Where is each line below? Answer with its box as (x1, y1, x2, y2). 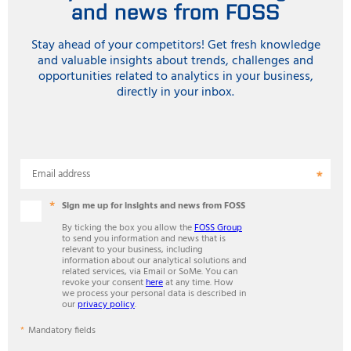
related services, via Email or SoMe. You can (62, 263, 237, 280)
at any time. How (163, 274, 233, 291)
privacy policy (78, 296, 135, 313)
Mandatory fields (28, 322, 96, 338)
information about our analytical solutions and (62, 252, 247, 269)
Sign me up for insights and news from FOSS (62, 197, 245, 214)
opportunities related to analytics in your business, (38, 66, 313, 87)
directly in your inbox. (117, 81, 234, 103)
